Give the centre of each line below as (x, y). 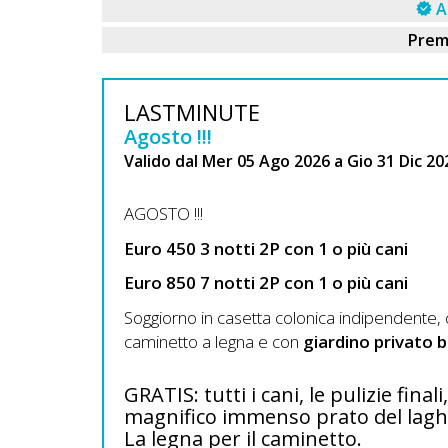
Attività (80, 150)
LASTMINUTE (192, 111)
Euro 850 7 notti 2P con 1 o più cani (266, 283)
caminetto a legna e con (213, 341)
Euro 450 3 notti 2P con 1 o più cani (268, 248)
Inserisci (86, 118)
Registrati (61, 306)
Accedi (42, 242)
